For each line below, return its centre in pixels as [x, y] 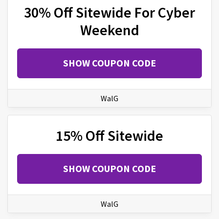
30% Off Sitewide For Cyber [109, 12]
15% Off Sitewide [109, 135]
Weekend [109, 30]
